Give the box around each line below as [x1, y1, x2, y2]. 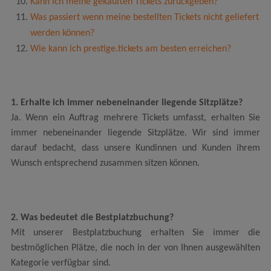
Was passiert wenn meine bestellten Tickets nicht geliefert [30, 13, 260, 22]
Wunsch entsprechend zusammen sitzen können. [10, 158, 200, 169]
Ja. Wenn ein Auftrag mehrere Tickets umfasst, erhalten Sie [10, 113, 261, 123]
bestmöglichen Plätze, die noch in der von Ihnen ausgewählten [10, 243, 261, 253]
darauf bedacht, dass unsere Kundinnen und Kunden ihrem [10, 143, 261, 154]
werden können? [30, 28, 95, 38]
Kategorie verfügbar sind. [10, 258, 111, 268]
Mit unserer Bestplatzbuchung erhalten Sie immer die [10, 227, 261, 238]
